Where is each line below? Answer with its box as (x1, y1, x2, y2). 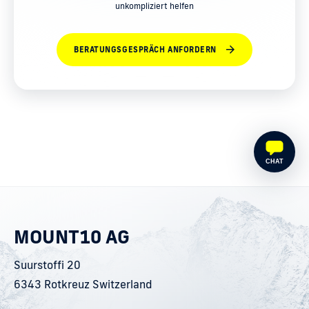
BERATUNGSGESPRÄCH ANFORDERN (74, 45, 217, 54)
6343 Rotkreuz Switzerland (14, 277, 152, 291)
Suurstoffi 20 (14, 258, 81, 272)
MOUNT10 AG (14, 225, 130, 248)
